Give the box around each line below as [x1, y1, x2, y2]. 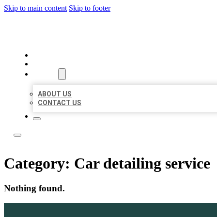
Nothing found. [4, 183, 65, 193]
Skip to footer [69, 4, 110, 12]
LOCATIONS [33, 60, 75, 68]
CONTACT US [38, 99, 81, 107]
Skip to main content [4, 4, 67, 12]
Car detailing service [74, 155, 210, 172]
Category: [4, 155, 74, 172]
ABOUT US [38, 90, 72, 98]
